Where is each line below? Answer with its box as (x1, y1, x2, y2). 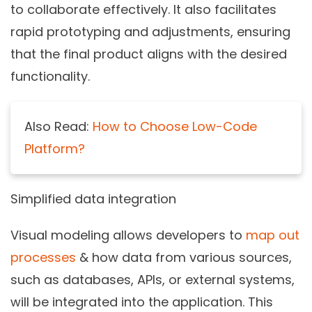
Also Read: (24, 117, 93, 135)
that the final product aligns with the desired (10, 45, 287, 63)
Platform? (24, 139, 85, 157)
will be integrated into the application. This (10, 292, 273, 311)
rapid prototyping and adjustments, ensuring (10, 22, 290, 40)
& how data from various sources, (76, 248, 292, 266)
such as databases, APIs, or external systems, (10, 270, 295, 288)
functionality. (10, 67, 90, 85)
